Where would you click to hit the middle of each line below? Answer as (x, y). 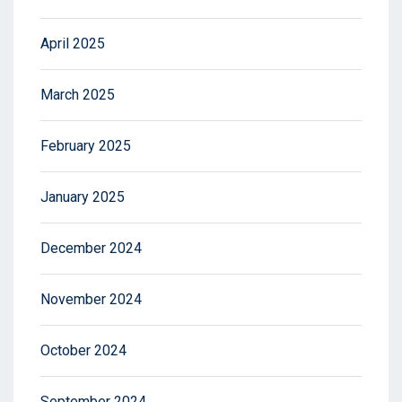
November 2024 (91, 300)
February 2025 (86, 146)
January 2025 (83, 197)
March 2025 (78, 95)
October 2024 (83, 351)
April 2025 (73, 44)
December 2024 (91, 249)
